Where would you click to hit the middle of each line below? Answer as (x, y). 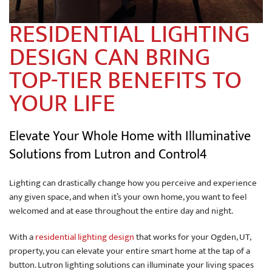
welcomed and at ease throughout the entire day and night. (121, 211)
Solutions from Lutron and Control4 (108, 155)
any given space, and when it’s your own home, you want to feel (128, 197)
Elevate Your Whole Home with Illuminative (130, 137)
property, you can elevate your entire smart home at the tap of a (130, 251)
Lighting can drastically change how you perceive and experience (133, 183)
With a (22, 237)
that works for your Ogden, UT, (192, 237)
